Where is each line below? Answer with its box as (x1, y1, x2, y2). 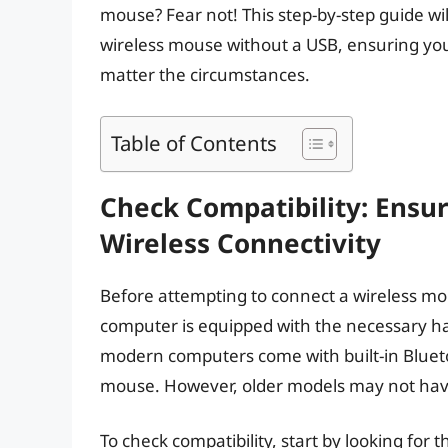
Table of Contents (111, 128, 277, 157)
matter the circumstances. (100, 63, 310, 87)
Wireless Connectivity (100, 224, 381, 261)
